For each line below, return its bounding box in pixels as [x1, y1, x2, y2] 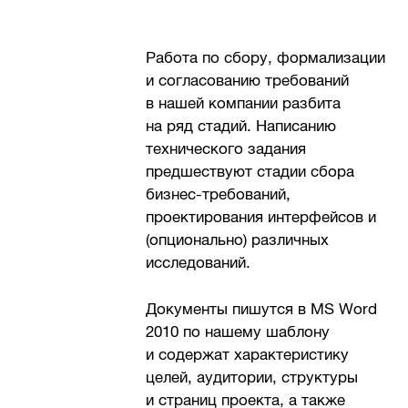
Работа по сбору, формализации [146, 49, 386, 67]
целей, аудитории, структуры [146, 368, 359, 386]
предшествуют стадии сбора [146, 163, 355, 181]
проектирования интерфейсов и [146, 209, 377, 227]
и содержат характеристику [146, 345, 350, 363]
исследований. [146, 254, 251, 272]
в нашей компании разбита [146, 95, 342, 113]
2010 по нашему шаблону [146, 322, 331, 341]
